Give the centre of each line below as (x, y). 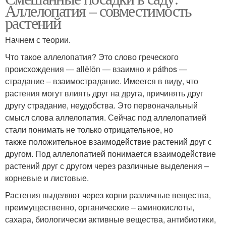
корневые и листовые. (47, 178)
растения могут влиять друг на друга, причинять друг (104, 93)
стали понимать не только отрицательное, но (89, 129)
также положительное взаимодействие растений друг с (108, 142)
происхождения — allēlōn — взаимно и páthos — (96, 69)
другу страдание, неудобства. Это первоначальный (101, 105)
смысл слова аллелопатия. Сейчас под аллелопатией (106, 117)
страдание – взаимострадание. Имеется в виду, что (102, 81)
